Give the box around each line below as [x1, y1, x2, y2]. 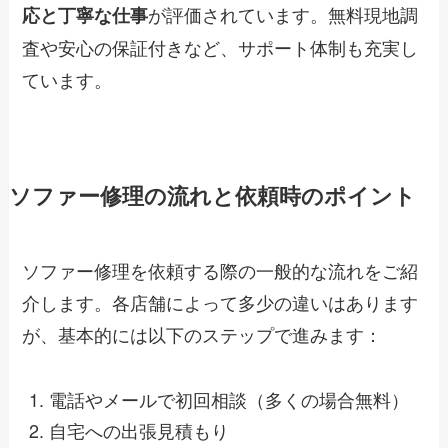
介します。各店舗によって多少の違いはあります [22, 289, 419, 316]
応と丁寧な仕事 [22, 2, 149, 29]
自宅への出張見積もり [49, 416, 230, 443]
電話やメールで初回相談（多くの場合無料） [49, 386, 410, 413]
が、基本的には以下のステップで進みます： [22, 321, 383, 348]
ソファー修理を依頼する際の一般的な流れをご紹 [22, 257, 419, 284]
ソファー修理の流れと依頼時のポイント [8, 180, 416, 212]
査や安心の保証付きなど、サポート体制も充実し [22, 34, 419, 61]
